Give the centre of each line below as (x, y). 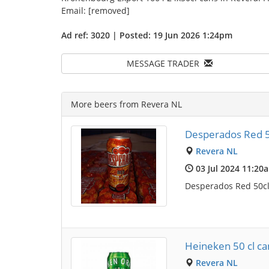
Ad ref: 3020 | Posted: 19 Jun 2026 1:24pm (147, 35)
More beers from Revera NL (126, 104)
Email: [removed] (95, 11)
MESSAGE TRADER (165, 63)
